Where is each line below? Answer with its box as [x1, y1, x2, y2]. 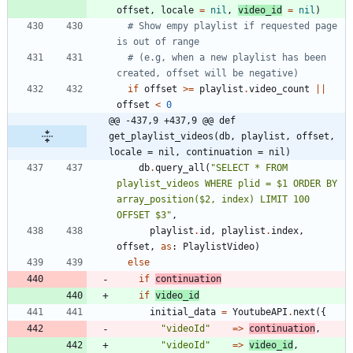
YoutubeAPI [232, 307, 288, 318]
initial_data [150, 307, 216, 318]
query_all [155, 162, 205, 174]
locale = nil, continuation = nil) [109, 147, 291, 158]
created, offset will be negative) [117, 68, 299, 80]
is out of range [117, 36, 199, 48]
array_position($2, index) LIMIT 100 [117, 194, 310, 206]
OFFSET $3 [117, 210, 166, 221]
